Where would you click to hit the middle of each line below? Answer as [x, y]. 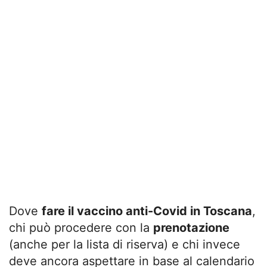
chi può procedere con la [81, 227]
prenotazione [191, 227]
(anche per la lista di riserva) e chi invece [125, 244]
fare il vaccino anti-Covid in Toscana [147, 211]
